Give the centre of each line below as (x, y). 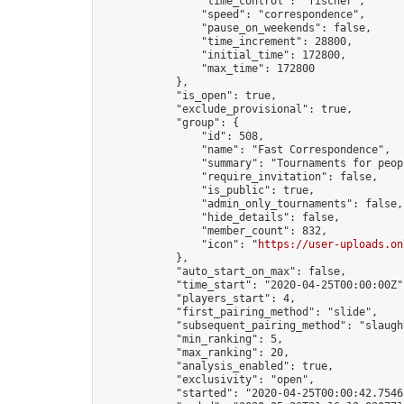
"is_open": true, (188, 96)
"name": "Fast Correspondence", (245, 150)
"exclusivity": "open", (207, 380)
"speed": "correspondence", (233, 14)
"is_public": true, (207, 190)
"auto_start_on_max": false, (223, 271)
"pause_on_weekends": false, (236, 28)
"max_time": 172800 (207, 69)
